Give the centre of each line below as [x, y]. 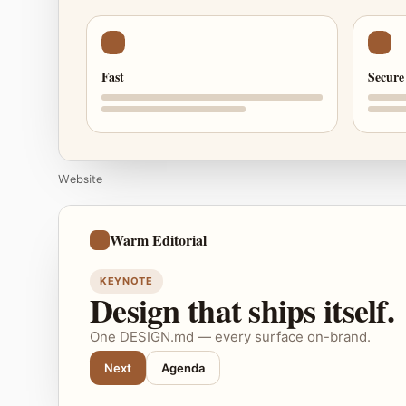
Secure [386, 77]
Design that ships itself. [242, 310]
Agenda [183, 368]
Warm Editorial [158, 240]
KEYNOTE [126, 281]
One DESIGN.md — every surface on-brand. [230, 337]
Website [80, 179]
